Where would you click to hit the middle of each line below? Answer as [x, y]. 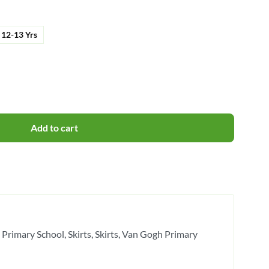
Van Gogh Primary [159, 234]
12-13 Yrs [20, 35]
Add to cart [55, 127]
